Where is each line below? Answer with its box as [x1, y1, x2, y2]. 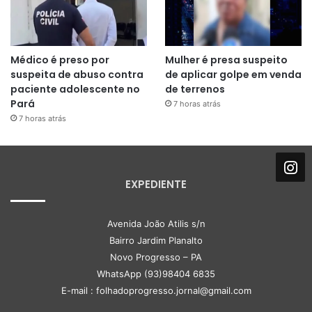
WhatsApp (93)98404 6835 [97, 268, 215, 280]
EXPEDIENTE [125, 177, 187, 192]
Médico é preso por [10, 53, 109, 68]
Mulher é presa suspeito [164, 53, 288, 68]
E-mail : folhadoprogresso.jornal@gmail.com [61, 285, 251, 297]
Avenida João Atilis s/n [107, 218, 205, 230]
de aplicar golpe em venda [164, 68, 302, 82]
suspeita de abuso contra [10, 68, 143, 82]
